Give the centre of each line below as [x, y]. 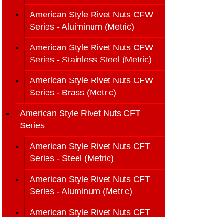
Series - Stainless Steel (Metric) [91, 60]
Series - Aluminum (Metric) [81, 191]
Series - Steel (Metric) [72, 158]
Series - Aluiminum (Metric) [82, 27]
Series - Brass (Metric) [73, 93]
